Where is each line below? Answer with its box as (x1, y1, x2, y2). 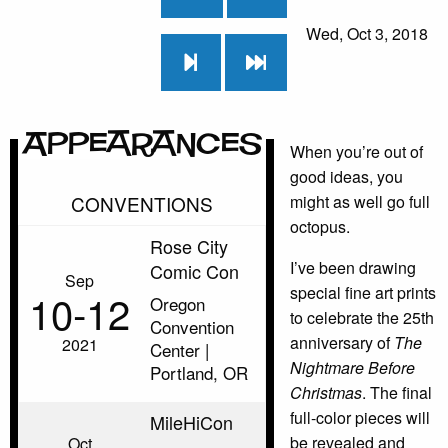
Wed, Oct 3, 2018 (305, 22, 428, 46)
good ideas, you (290, 165, 403, 189)
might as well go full (290, 190, 430, 214)
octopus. (290, 215, 350, 239)
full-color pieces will (290, 406, 430, 430)
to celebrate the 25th (290, 306, 434, 330)
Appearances (22, 130, 262, 160)
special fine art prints (290, 281, 436, 305)
